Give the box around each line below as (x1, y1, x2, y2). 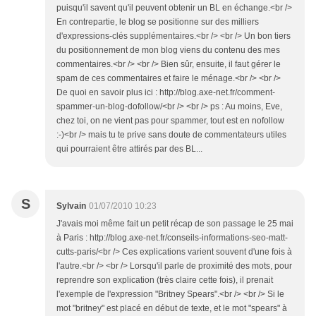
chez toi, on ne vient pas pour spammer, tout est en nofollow (56, 116, 284, 126)
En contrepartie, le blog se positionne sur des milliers (56, 17, 259, 27)
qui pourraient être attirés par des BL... (56, 144, 202, 154)
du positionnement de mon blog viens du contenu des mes (56, 45, 280, 55)
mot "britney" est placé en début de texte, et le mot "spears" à (56, 303, 287, 313)
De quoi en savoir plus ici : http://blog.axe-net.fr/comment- (56, 87, 275, 97)
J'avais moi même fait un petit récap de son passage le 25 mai (56, 219, 293, 229)
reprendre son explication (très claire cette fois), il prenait (56, 275, 273, 285)
